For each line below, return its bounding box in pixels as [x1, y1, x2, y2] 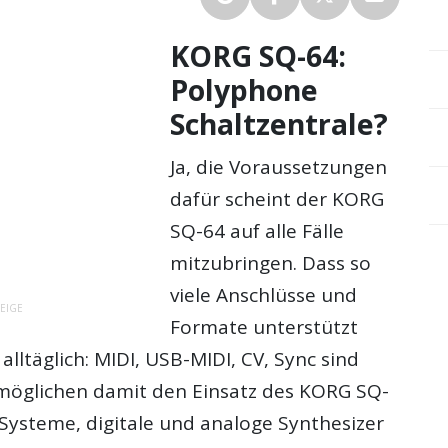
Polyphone [170, 71, 319, 110]
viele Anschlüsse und [170, 281, 358, 308]
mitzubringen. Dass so [170, 249, 372, 276]
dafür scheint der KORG [170, 185, 385, 212]
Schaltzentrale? [170, 105, 389, 144]
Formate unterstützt [170, 313, 359, 340]
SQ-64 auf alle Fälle [170, 217, 345, 244]
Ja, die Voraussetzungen [170, 153, 388, 180]
